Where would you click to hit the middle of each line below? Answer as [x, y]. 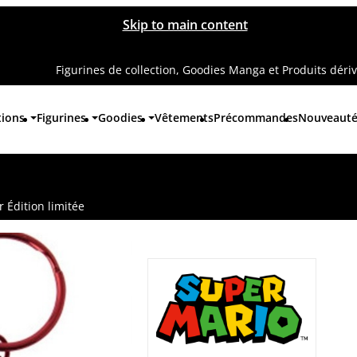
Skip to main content [185, 25]
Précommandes [256, 117]
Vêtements [184, 117]
